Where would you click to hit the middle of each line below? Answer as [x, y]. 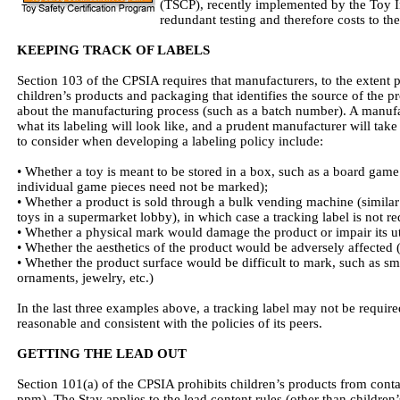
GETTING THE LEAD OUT [102, 354]
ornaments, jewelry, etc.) [85, 278]
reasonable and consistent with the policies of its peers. [170, 323]
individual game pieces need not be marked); [142, 187]
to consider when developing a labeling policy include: [170, 141]
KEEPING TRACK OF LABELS [113, 50]
